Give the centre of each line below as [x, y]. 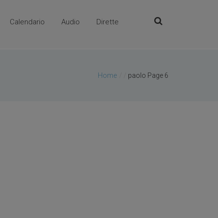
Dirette [108, 22]
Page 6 [158, 76]
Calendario [27, 22]
